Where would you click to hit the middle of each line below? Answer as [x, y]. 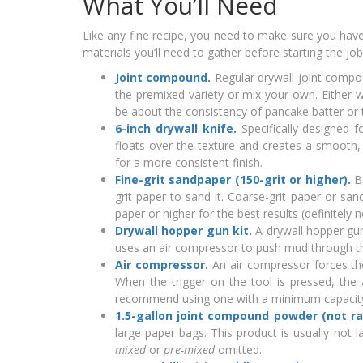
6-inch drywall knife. [176, 129]
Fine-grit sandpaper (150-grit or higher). [233, 180]
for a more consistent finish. [189, 163]
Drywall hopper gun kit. [184, 231]
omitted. [238, 350]
